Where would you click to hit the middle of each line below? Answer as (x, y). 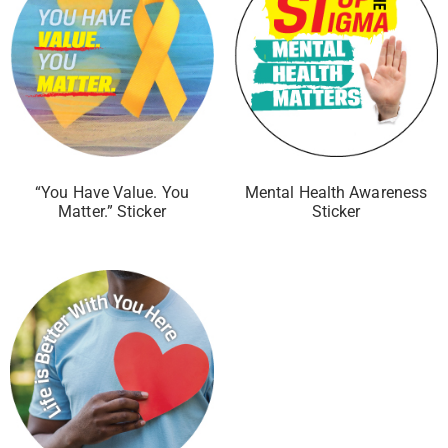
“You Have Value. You (112, 193)
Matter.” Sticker (112, 212)
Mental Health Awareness (336, 193)
